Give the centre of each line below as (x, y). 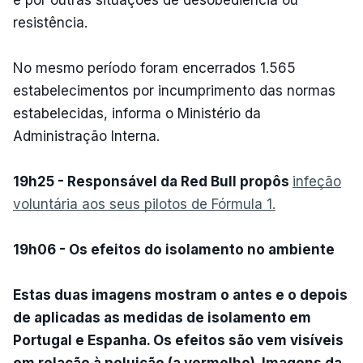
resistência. (50, 22)
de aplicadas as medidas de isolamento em (162, 317)
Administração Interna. (86, 136)
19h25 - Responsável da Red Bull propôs (153, 181)
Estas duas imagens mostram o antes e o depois (180, 295)
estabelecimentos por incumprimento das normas (174, 90)
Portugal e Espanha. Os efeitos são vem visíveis (178, 340)
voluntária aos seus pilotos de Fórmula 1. (144, 204)
